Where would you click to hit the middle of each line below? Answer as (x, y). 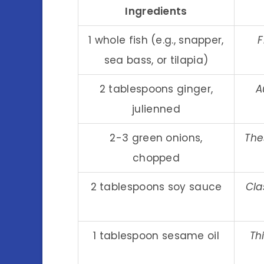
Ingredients (156, 11)
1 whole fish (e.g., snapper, (156, 40)
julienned (156, 109)
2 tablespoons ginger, (156, 89)
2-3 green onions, (156, 138)
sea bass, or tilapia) (156, 60)
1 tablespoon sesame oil (156, 235)
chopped (156, 158)
